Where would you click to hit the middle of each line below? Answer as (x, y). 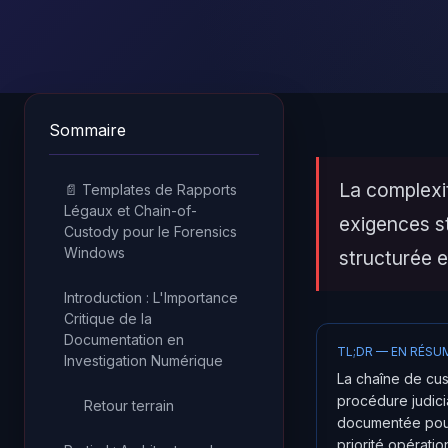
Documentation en (124, 339)
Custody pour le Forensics (150, 231)
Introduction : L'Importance (151, 297)
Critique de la (108, 318)
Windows (94, 252)
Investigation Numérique (143, 360)
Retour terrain (129, 405)
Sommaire (87, 130)
